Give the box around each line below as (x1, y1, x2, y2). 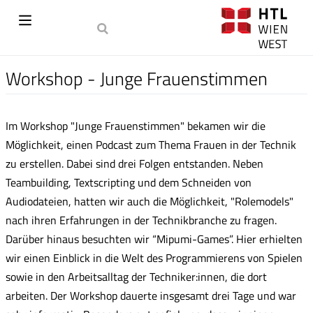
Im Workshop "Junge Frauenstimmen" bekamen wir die (6, 117, 265, 134)
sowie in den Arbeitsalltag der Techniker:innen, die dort (6, 268, 267, 285)
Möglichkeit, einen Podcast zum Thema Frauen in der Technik (6, 136, 296, 153)
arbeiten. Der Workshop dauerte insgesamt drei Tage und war (6, 286, 296, 304)
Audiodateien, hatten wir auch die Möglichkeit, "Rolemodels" (6, 192, 293, 210)
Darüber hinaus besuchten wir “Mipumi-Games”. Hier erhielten (6, 230, 303, 247)
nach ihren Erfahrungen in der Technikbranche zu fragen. (6, 211, 277, 228)
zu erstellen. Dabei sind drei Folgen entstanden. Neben (6, 154, 263, 172)
